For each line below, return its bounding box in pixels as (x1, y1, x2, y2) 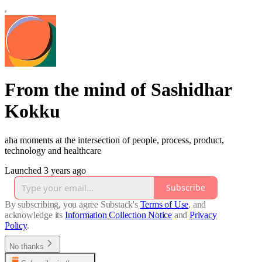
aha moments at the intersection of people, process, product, (5, 135, 224, 145)
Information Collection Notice (64, 209, 173, 220)
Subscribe (166, 182, 205, 194)
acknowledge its (5, 209, 63, 220)
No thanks (9, 242, 44, 251)
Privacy (189, 209, 217, 220)
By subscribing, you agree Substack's (5, 199, 138, 209)
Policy (5, 220, 27, 230)
